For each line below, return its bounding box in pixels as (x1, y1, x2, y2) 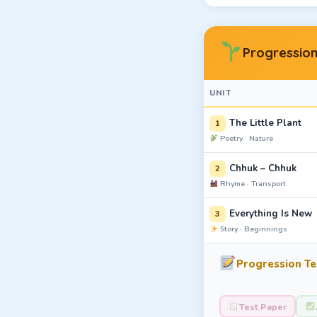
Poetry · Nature (218, 133, 274, 144)
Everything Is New (229, 207, 312, 220)
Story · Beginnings (218, 224, 288, 234)
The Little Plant (229, 116, 301, 129)
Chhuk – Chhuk (229, 161, 296, 175)
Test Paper (238, 300, 287, 313)
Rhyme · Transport (218, 178, 287, 189)
